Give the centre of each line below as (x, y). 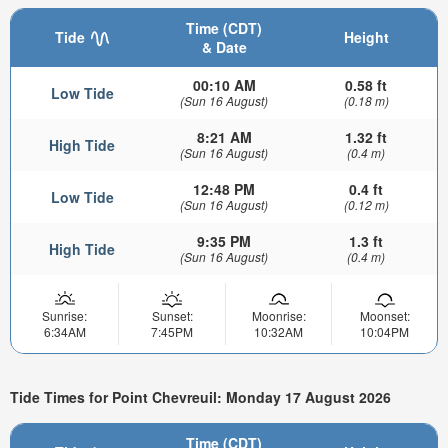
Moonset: (384, 316)
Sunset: (172, 316)
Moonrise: (278, 316)
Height (366, 37)
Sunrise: (64, 316)
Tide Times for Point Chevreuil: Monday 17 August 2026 (200, 396)
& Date (224, 47)
